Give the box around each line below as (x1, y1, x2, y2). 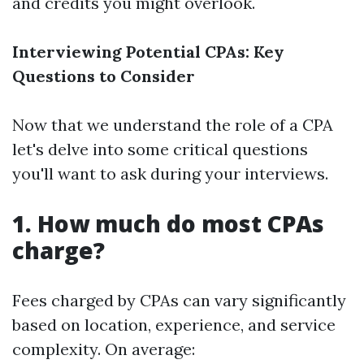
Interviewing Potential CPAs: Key (12, 41, 284, 62)
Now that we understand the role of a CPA (12, 115, 333, 135)
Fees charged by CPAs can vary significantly (12, 290, 346, 310)
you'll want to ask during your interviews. (12, 163, 328, 184)
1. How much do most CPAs (12, 208, 324, 239)
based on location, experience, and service (12, 314, 336, 335)
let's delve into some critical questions (12, 139, 308, 159)
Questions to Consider (12, 66, 195, 86)
